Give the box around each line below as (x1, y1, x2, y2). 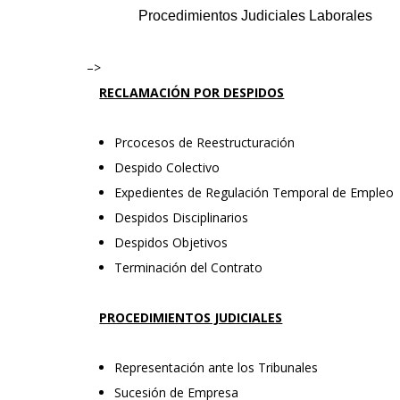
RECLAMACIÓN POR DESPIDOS (99, 83, 285, 101)
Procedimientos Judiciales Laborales (137, 8, 372, 24)
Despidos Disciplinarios (114, 208, 249, 226)
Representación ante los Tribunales (114, 358, 319, 376)
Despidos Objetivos (114, 233, 229, 251)
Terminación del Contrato (114, 258, 263, 276)
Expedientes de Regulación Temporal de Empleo (114, 183, 395, 201)
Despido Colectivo (114, 158, 221, 176)
